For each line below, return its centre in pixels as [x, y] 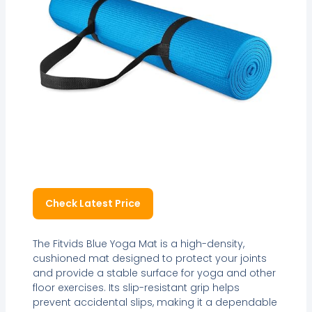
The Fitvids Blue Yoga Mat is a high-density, [138, 243]
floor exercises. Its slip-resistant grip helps [136, 287]
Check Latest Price [93, 204]
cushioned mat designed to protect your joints [149, 258]
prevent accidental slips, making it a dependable [155, 302]
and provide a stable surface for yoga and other [154, 273]
